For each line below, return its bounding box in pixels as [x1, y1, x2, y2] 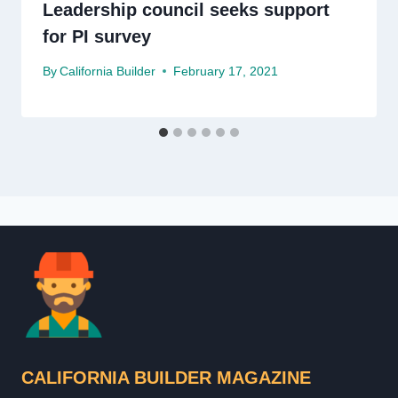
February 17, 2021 [173, 64, 279, 78]
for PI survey [43, 27, 151, 47]
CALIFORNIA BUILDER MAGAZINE [21, 367, 311, 387]
